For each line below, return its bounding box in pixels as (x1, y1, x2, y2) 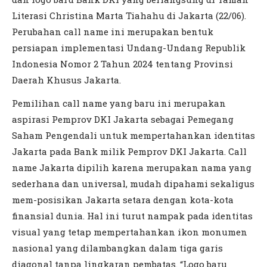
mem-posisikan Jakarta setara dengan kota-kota (12, 194, 234, 206)
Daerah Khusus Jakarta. (12, 74, 121, 86)
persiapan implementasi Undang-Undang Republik (12, 42, 246, 54)
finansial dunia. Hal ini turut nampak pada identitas (12, 210, 253, 222)
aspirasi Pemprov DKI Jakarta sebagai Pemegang (12, 113, 234, 126)
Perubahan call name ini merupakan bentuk (12, 26, 213, 38)
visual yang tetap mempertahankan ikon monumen (12, 226, 247, 238)
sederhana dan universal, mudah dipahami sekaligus (12, 178, 254, 190)
